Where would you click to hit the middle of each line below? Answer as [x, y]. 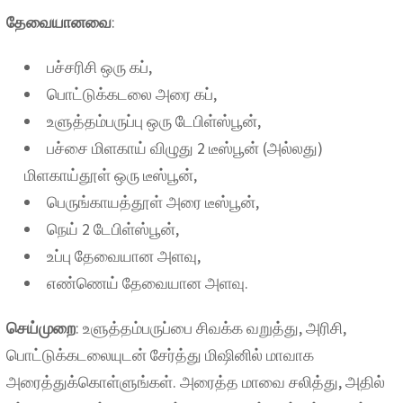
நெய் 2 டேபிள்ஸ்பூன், [113, 229]
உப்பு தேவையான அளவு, [124, 256]
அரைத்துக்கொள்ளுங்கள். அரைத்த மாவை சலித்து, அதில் [196, 382]
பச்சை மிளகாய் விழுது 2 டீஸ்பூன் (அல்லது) [185, 148]
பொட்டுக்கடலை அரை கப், [132, 94]
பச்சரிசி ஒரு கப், [99, 67]
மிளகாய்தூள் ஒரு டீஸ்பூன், [111, 175]
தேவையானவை [59, 22]
